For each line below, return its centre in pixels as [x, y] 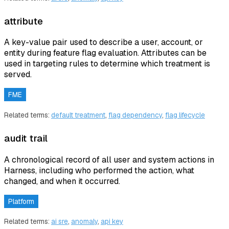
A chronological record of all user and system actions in [109, 159]
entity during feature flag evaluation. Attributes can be [105, 53]
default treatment [78, 115]
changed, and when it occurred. [62, 181]
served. [18, 75]
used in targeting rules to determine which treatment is [107, 64]
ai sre [60, 222]
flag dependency [135, 115]
